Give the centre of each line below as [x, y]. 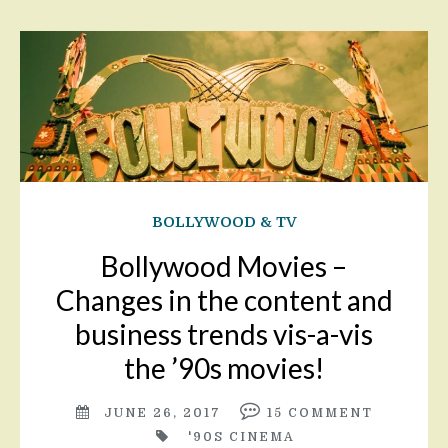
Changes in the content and [224, 299]
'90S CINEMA [241, 436]
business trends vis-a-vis [224, 333]
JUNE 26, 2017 [162, 412]
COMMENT [330, 412]
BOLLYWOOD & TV [224, 221]
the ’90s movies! [224, 367]
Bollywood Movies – [224, 265]
